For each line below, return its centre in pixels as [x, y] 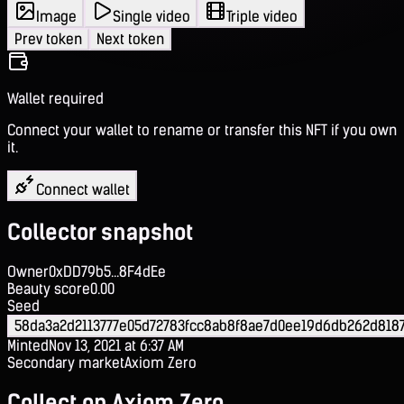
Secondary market [66, 363]
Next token [130, 39]
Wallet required [55, 98]
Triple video [262, 16]
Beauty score [49, 289]
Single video [151, 16]
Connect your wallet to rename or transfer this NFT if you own [202, 130]
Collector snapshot [100, 232]
